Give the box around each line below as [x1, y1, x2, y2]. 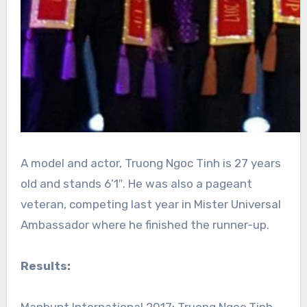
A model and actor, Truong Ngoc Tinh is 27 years [20, 156, 281, 171]
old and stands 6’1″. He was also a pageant [20, 177, 252, 191]
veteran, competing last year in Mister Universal [20, 197, 281, 212]
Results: [20, 259, 71, 273]
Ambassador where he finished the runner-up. [20, 218, 269, 232]
